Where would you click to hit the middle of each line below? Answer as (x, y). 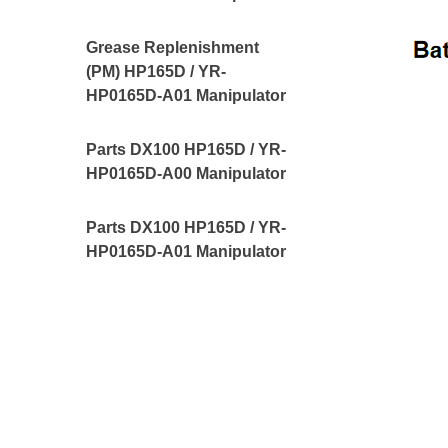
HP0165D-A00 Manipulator (186, 173)
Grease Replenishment (173, 47)
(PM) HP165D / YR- (156, 71)
